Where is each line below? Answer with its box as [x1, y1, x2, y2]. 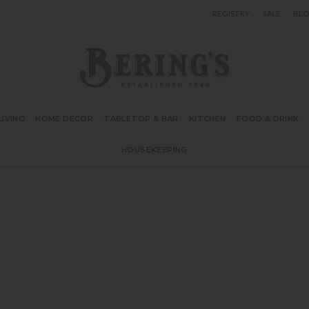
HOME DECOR [35, 114, 94, 123]
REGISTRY [212, 9, 250, 18]
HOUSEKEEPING [121, 145, 188, 154]
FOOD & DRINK [236, 114, 299, 123]
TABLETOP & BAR [103, 114, 179, 123]
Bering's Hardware [79, 48, 169, 61]
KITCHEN [188, 114, 226, 123]
